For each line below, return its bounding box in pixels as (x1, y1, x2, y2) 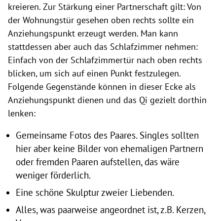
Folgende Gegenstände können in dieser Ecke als (8, 80, 196, 92)
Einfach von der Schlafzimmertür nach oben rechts (8, 54, 202, 66)
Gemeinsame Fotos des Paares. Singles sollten (16, 129, 199, 142)
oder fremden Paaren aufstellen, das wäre (16, 156, 180, 168)
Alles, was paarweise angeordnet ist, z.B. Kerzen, (16, 204, 205, 216)
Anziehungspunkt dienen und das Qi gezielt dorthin (8, 94, 207, 106)
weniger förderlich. (16, 169, 91, 182)
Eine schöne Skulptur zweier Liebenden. (16, 186, 176, 199)
